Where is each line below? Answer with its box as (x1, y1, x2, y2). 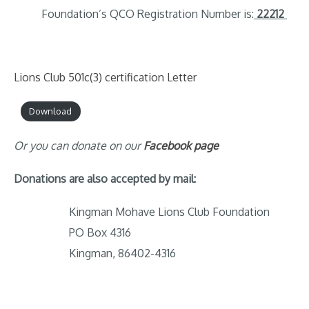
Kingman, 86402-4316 (69, 246, 176, 260)
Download (29, 106, 72, 117)
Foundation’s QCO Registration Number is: (41, 7, 254, 21)
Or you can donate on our (14, 139, 143, 153)
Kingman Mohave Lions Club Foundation (69, 204, 270, 219)
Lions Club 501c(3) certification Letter (14, 70, 197, 85)
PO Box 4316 (69, 225, 131, 239)
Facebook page (143, 139, 219, 153)
